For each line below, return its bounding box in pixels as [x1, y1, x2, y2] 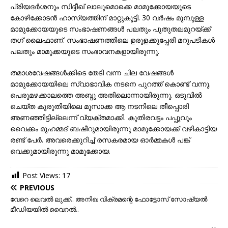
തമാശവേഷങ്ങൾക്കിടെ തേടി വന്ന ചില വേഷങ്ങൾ [10, 68, 174, 77]
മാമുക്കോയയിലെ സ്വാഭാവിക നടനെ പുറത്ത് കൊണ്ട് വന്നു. [10, 79, 211, 89]
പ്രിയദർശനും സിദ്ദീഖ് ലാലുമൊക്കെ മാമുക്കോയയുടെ [10, 2, 191, 11]
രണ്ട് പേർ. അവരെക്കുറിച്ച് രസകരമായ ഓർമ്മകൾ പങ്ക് [10, 135, 190, 145]
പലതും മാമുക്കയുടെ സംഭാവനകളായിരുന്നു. [10, 46, 159, 56]
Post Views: [22, 170, 60, 180]
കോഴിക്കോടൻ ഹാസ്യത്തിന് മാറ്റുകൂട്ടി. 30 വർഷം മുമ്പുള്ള [10, 13, 204, 22]
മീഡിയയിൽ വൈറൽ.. [10, 205, 79, 214]
